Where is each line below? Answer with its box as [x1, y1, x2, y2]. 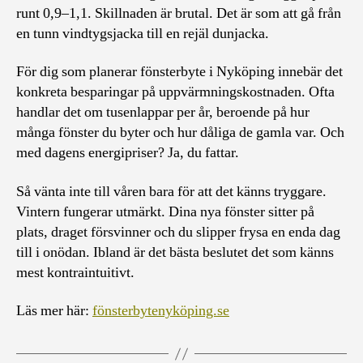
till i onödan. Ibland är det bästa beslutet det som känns [16, 242, 334, 262]
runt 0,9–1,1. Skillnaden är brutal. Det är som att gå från [16, 3, 341, 23]
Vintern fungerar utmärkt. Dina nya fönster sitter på [16, 202, 314, 221]
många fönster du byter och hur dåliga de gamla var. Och [16, 123, 344, 142]
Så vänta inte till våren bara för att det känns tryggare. [16, 181, 327, 201]
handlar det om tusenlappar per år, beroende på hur [16, 103, 310, 122]
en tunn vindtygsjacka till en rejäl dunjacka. [16, 23, 269, 43]
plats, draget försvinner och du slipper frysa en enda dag [16, 222, 340, 241]
